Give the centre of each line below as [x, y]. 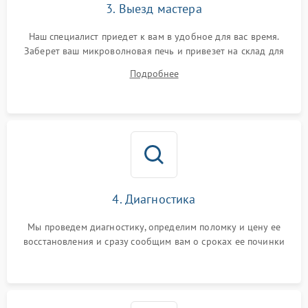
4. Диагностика [154, 199]
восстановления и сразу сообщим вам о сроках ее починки [154, 242]
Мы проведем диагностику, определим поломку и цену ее [154, 227]
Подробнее [154, 74]
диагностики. [154, 66]
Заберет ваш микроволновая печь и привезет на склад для [154, 51]
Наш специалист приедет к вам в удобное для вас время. [154, 37]
